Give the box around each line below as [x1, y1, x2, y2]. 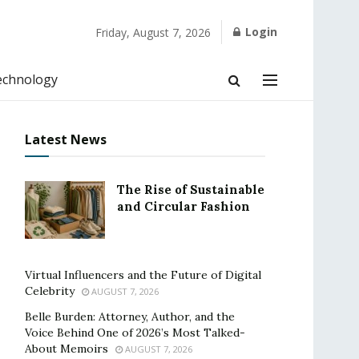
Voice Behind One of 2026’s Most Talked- [25, 325, 245, 340]
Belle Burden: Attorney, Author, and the [25, 309, 235, 324]
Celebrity [25, 284, 75, 298]
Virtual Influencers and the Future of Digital [25, 268, 261, 282]
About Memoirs [25, 341, 108, 356]
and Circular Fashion [117, 199, 250, 214]
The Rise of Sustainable [117, 182, 264, 197]
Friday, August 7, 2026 [95, 25, 211, 40]
